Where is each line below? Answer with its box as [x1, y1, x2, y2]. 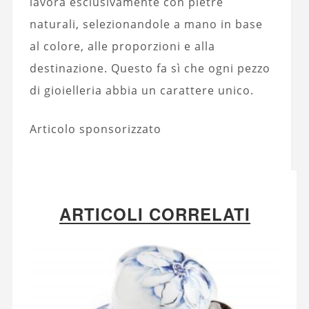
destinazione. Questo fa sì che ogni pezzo [29, 60, 270, 76]
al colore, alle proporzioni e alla [29, 38, 215, 54]
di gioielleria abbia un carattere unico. [29, 82, 254, 98]
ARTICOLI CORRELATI [59, 201, 250, 226]
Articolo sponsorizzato [29, 121, 161, 137]
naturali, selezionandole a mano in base [29, 16, 263, 32]
